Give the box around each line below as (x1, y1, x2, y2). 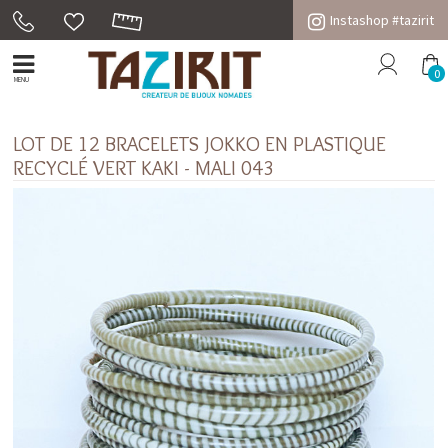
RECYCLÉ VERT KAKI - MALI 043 (13, 155, 275, 180)
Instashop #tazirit (329, 11, 434, 29)
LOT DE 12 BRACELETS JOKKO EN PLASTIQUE (13, 131, 387, 156)
